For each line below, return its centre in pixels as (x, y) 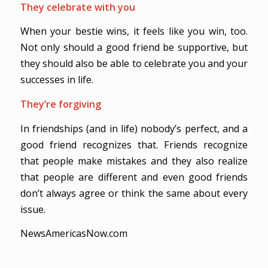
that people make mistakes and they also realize (134, 161)
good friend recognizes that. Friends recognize (134, 144)
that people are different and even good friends (134, 177)
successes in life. (57, 80)
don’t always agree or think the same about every (134, 193)
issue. (33, 209)
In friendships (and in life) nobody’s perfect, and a (134, 128)
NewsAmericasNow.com (74, 234)
